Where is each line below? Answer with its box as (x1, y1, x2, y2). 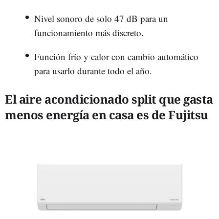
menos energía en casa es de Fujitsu (5, 106, 208, 123)
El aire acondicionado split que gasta (5, 90, 213, 107)
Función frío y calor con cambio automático (34, 50, 198, 63)
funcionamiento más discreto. (34, 26, 144, 39)
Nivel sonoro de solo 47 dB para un (34, 12, 168, 24)
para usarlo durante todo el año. (34, 64, 152, 77)
